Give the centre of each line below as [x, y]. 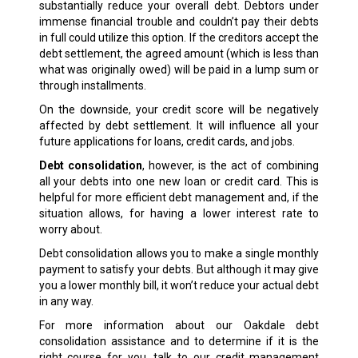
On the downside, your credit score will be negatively [179, 110]
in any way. [66, 302]
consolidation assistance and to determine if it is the [179, 342]
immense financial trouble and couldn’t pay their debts [179, 22]
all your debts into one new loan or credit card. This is [179, 182]
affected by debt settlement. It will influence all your [179, 126]
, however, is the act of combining [231, 166]
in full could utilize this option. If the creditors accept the [179, 38]
